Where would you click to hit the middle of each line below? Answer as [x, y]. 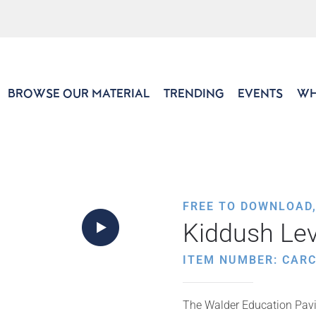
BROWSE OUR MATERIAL [79, 93]
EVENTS [260, 93]
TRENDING [194, 93]
